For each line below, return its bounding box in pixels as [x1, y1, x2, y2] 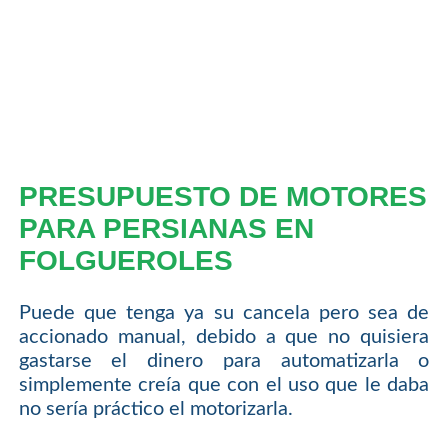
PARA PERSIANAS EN [18, 213, 314, 245]
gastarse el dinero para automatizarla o [18, 350, 430, 371]
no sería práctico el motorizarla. [18, 398, 293, 419]
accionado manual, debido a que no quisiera [18, 326, 430, 347]
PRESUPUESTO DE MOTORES [18, 181, 427, 213]
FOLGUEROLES [18, 245, 233, 277]
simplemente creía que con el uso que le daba [18, 374, 430, 395]
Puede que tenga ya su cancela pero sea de [18, 302, 430, 323]
